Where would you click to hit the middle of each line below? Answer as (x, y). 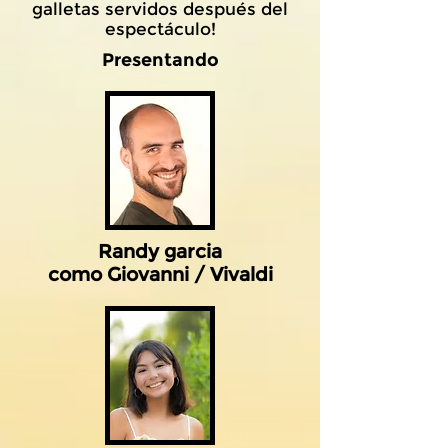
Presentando (160, 60)
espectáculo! (160, 29)
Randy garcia (160, 251)
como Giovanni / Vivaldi (160, 274)
